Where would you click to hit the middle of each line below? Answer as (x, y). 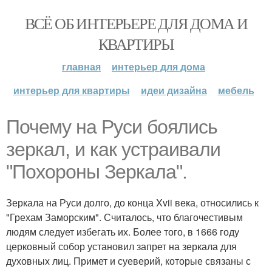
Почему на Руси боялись (112, 127)
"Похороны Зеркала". (97, 172)
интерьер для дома (158, 66)
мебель (236, 90)
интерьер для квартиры (71, 90)
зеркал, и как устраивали (113, 149)
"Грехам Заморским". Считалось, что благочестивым (124, 217)
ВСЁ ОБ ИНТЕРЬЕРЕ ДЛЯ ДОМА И (136, 23)
